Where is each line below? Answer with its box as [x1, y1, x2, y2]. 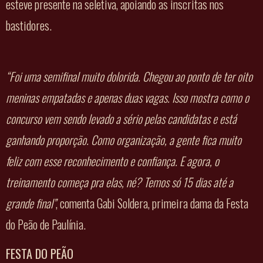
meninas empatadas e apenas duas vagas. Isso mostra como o [6, 88, 249, 106]
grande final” [6, 194, 56, 212]
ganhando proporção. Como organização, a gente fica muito [6, 130, 241, 149]
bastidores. [6, 16, 52, 35]
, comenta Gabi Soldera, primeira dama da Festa [56, 194, 248, 212]
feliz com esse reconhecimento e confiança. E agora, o [6, 151, 219, 170]
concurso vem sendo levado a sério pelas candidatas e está [6, 109, 237, 127]
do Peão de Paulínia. [6, 215, 88, 233]
